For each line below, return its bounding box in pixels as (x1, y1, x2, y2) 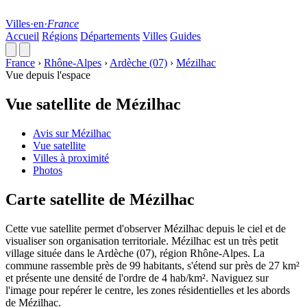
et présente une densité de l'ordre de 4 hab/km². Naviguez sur (5, 271, 269, 284)
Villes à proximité (33, 151, 109, 164)
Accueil (5, 30, 39, 42)
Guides (170, 30, 201, 42)
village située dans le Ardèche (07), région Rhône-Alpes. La (5, 247, 265, 259)
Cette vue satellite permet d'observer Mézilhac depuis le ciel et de (5, 222, 286, 234)
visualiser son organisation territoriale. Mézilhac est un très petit (5, 234, 278, 247)
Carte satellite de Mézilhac (5, 190, 195, 208)
